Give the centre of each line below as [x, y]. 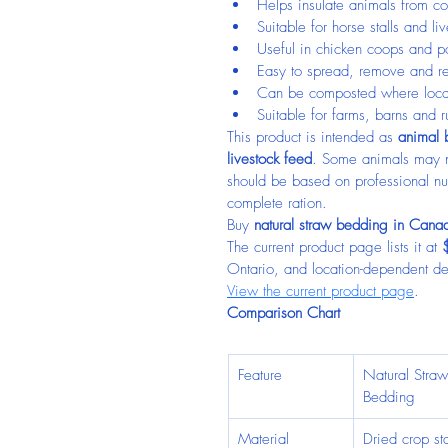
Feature [260, 375]
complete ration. [277, 203]
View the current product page [320, 291]
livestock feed [269, 159]
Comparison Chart [283, 313]
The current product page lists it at [334, 247]
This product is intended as [312, 137]
